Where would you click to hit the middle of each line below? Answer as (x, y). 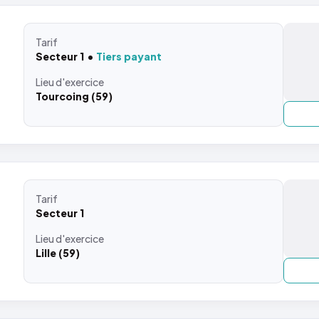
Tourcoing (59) (74, 96)
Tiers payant (129, 56)
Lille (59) (58, 253)
